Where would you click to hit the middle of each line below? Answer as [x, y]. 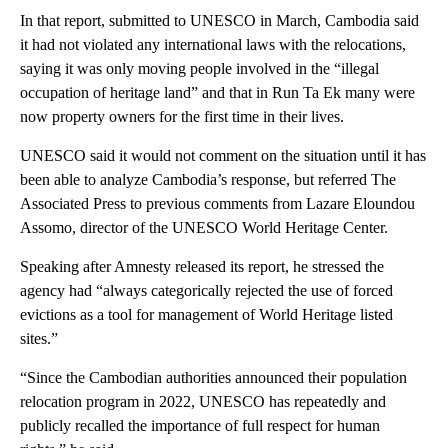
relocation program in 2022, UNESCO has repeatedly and [203, 401]
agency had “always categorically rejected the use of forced [206, 290]
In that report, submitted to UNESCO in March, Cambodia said [219, 20]
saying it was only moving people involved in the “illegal [199, 68]
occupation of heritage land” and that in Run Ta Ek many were [217, 92]
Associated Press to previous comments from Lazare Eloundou [217, 203]
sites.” [39, 338]
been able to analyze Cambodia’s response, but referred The [208, 179]
